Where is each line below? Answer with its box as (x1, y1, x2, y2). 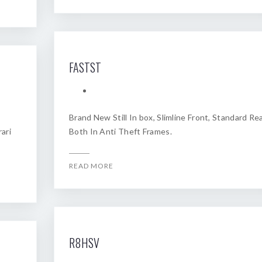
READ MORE (69, 161, 113, 170)
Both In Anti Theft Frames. (69, 126, 172, 136)
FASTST (69, 58, 101, 76)
